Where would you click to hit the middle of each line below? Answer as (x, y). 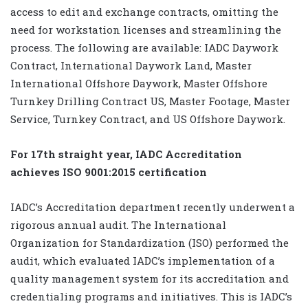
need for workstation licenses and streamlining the (146, 29)
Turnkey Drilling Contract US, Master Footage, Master (150, 101)
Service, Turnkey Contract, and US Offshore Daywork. (148, 119)
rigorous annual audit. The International (118, 224)
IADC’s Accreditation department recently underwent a (153, 207)
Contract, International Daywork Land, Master (131, 65)
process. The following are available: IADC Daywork (144, 47)
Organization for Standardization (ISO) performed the (150, 242)
